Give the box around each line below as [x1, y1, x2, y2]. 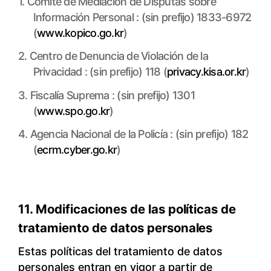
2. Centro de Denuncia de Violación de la [18, 49, 208, 63]
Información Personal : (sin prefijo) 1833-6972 [33, 10, 252, 24]
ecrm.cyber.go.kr [37, 143, 117, 157]
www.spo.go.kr [37, 103, 110, 117]
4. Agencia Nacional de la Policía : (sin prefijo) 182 [18, 127, 249, 141]
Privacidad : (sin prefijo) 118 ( [33, 65, 167, 79]
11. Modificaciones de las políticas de [18, 201, 237, 217]
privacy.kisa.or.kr [166, 65, 246, 79]
